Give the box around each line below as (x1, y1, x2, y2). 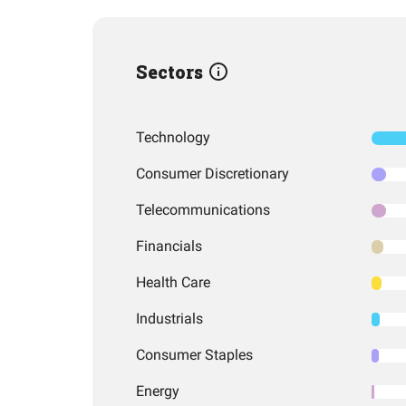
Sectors (136, 60, 208, 83)
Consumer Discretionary (136, 165, 289, 182)
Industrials (136, 310, 203, 327)
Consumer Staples (136, 346, 253, 363)
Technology (136, 129, 210, 146)
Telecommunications (136, 201, 270, 218)
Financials (136, 237, 202, 255)
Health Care (136, 274, 210, 291)
